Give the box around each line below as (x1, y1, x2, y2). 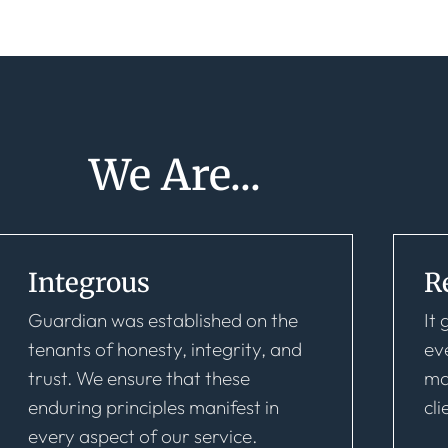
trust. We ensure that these (27, 366, 250, 390)
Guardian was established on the (27, 308, 298, 332)
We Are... (89, 149, 261, 201)
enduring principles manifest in (27, 395, 279, 419)
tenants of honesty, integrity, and (27, 337, 302, 361)
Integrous (27, 266, 150, 299)
